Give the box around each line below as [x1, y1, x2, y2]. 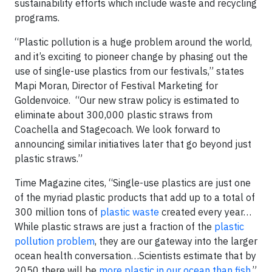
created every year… [159, 206, 251, 218]
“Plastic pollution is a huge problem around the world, [15, 36, 252, 48]
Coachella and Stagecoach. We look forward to [15, 123, 220, 135]
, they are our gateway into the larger [95, 235, 257, 247]
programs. [15, 12, 59, 24]
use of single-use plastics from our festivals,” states [15, 65, 244, 77]
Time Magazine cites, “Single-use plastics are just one [15, 177, 251, 189]
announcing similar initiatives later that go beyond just [15, 138, 251, 150]
